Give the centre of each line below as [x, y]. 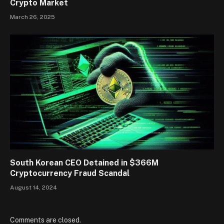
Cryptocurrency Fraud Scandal [70, 173]
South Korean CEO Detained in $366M [84, 162]
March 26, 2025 [32, 17]
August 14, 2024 [33, 187]
